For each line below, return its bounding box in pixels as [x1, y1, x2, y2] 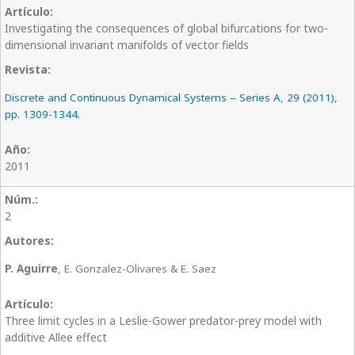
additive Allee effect [5, 330, 107, 345]
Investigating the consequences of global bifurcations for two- [5, 21, 328, 36]
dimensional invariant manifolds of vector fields [5, 37, 249, 53]
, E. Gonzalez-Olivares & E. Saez [58, 261, 216, 277]
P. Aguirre [5, 261, 58, 277]
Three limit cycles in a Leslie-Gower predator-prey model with [5, 313, 322, 329]
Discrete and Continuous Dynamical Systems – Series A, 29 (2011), [5, 90, 338, 105]
